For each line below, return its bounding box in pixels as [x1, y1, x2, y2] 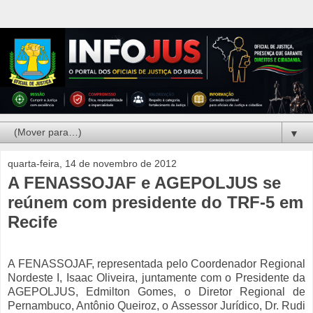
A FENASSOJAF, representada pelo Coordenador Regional [8, 258, 305, 270]
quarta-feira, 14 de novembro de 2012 [8, 158, 177, 170]
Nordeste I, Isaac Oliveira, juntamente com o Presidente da [8, 272, 305, 284]
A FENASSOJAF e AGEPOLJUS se [8, 173, 281, 193]
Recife [8, 212, 57, 232]
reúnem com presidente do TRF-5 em [8, 193, 303, 212]
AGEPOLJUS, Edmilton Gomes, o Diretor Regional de [8, 286, 305, 298]
